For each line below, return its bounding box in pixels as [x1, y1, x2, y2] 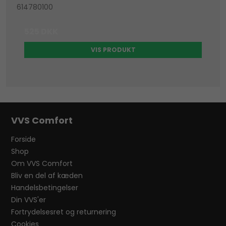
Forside [11, 134, 36, 145]
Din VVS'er [11, 195, 46, 205]
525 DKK [24, 26, 59, 38]
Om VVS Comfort [11, 158, 73, 169]
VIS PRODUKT [90, 45, 136, 54]
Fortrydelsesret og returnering [11, 207, 117, 217]
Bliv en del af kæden [11, 171, 83, 181]
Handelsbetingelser [11, 183, 79, 193]
